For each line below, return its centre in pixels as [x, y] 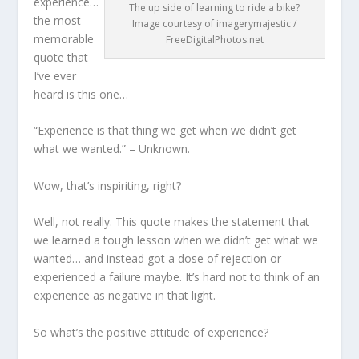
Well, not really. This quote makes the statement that [172, 222]
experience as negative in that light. [125, 296]
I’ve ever [55, 76]
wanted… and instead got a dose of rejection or [158, 259]
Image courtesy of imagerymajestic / [215, 24]
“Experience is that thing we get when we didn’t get [165, 131]
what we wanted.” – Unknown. [112, 149]
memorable [64, 39]
